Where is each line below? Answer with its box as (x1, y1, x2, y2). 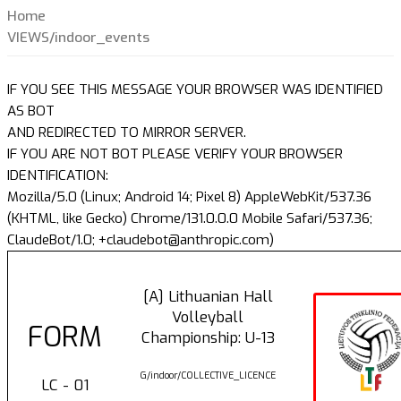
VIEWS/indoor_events (7, 29, 149, 47)
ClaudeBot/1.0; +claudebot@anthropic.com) (7, 231, 274, 250)
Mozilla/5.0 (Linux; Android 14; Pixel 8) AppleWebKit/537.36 (7, 188, 371, 207)
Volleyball (172, 307, 243, 328)
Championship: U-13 (141, 328, 275, 348)
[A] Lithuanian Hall (142, 286, 273, 307)
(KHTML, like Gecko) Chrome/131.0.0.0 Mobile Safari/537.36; (7, 209, 372, 228)
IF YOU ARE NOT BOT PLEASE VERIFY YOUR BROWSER (7, 145, 343, 164)
